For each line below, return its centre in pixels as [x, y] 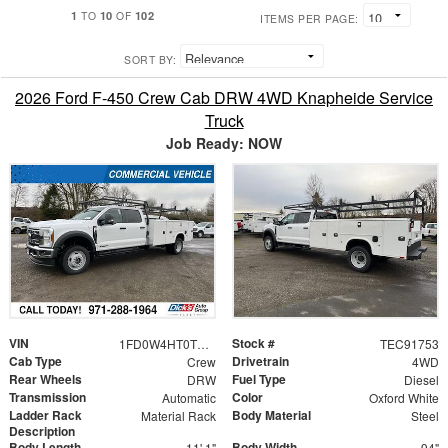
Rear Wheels [45, 379]
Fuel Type [259, 379]
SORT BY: [150, 60]
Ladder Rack [45, 415]
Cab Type [35, 361]
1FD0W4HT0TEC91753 [202, 344]
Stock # [253, 343]
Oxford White [403, 398]
